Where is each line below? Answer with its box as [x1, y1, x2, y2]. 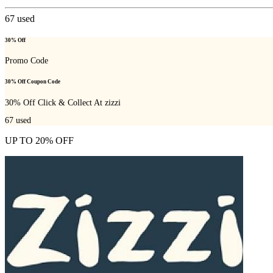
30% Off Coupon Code [5, 79, 60, 85]
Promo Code [5, 56, 48, 66]
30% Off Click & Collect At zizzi [5, 97, 121, 107]
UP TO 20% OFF [5, 135, 74, 146]
